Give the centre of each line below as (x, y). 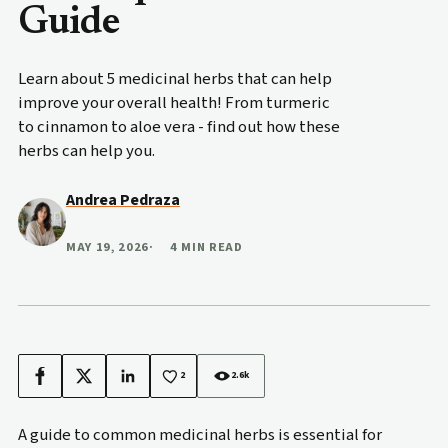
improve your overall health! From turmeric (173, 102)
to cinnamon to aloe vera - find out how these (178, 126)
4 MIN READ (206, 246)
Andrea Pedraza (122, 199)
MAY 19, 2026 (107, 246)
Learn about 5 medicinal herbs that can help (174, 78)
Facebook (67, 380)
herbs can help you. (86, 150)
